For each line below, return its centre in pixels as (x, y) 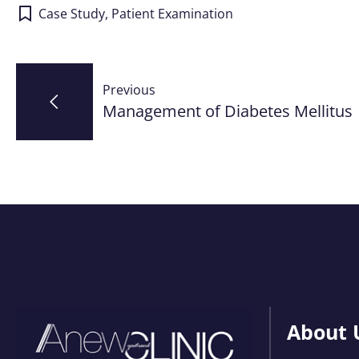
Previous (129, 90)
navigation (100, 120)
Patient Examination (172, 13)
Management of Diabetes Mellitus (228, 111)
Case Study (71, 13)
